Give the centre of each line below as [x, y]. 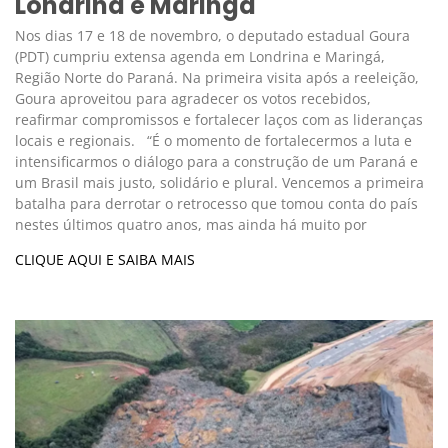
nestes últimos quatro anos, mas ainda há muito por [191, 225]
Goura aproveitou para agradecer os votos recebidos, [193, 99]
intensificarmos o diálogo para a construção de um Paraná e [216, 162]
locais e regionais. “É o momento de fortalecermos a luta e [213, 141]
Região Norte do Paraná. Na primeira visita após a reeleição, [217, 78]
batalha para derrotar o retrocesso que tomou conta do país [216, 204]
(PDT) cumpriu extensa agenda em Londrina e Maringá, [200, 57]
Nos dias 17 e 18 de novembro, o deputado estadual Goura [212, 36]
